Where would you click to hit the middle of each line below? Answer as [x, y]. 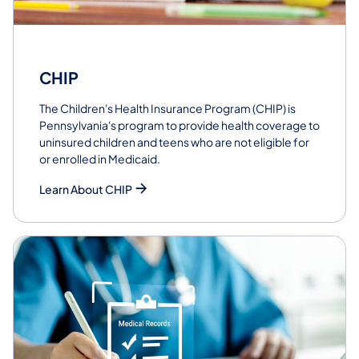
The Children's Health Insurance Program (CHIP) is [167, 109]
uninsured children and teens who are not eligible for [174, 142]
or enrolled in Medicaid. [100, 159]
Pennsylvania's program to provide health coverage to [179, 125]
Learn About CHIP [86, 190]
